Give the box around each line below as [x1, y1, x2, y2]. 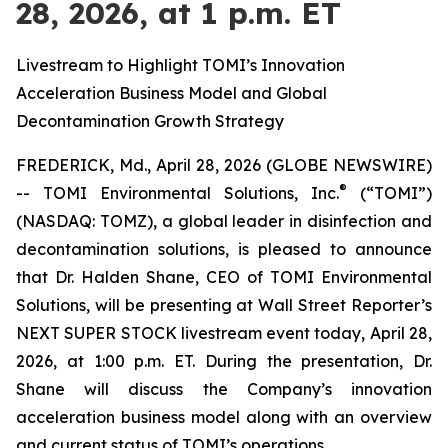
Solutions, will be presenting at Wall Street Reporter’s [16, 295, 432, 315]
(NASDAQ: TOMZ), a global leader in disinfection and [16, 211, 432, 231]
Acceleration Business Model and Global [16, 83, 327, 103]
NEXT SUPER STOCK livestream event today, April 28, [16, 323, 432, 343]
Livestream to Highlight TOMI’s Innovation [16, 55, 345, 75]
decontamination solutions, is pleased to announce [16, 239, 432, 259]
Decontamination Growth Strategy [16, 111, 284, 131]
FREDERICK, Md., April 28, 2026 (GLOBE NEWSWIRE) [16, 155, 432, 175]
